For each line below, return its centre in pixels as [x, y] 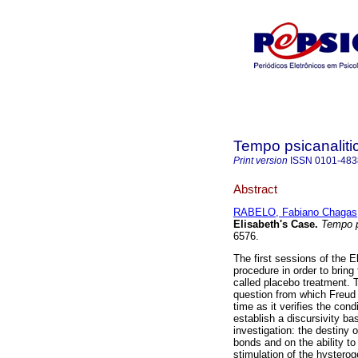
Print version [261, 161]
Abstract [255, 189]
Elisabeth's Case [274, 225]
